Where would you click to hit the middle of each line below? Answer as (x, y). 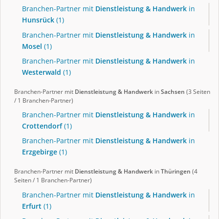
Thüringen (176, 172)
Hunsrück (38, 20)
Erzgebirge (40, 152)
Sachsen (173, 91)
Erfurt (32, 206)
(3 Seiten (197, 91)
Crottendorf (42, 126)
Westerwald (42, 72)
